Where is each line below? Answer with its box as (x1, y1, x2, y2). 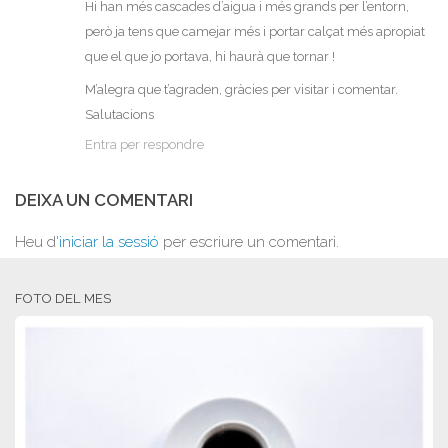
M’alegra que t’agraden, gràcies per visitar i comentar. (85, 82, 398, 98)
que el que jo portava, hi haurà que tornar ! (85, 49, 335, 65)
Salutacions (85, 107, 154, 123)
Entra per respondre (85, 137, 204, 153)
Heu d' (15, 233, 59, 252)
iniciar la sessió (59, 233, 159, 252)
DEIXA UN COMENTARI (15, 190, 193, 211)
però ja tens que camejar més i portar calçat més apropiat (85, 24, 425, 40)
